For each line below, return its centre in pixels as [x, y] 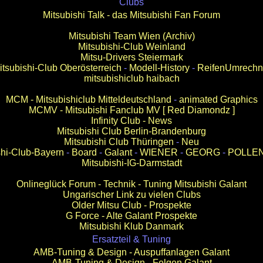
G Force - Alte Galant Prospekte [131, 216]
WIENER [159, 152]
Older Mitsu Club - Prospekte [131, 205]
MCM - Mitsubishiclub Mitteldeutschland [88, 100]
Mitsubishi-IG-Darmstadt [131, 163]
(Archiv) [178, 36]
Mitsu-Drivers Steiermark [131, 57]
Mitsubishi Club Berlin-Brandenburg [131, 131]
